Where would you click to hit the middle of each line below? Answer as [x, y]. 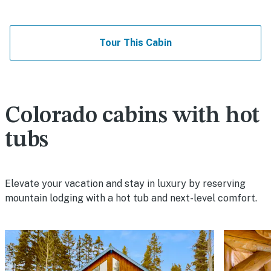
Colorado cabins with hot [132, 116]
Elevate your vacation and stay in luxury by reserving [125, 184]
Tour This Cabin [135, 43]
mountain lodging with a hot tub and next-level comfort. [131, 198]
